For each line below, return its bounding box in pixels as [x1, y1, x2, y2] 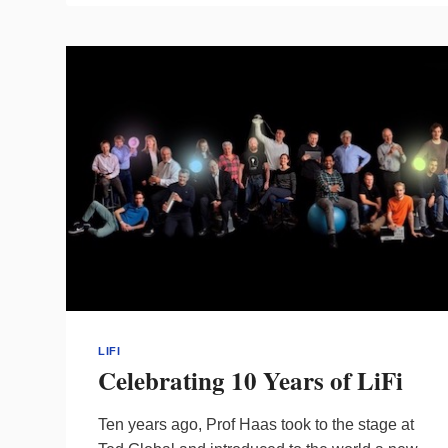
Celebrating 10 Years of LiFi [98, 361, 403, 399]
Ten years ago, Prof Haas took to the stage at [98, 415, 414, 433]
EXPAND [181, 49, 239, 65]
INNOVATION [181, 89, 268, 105]
